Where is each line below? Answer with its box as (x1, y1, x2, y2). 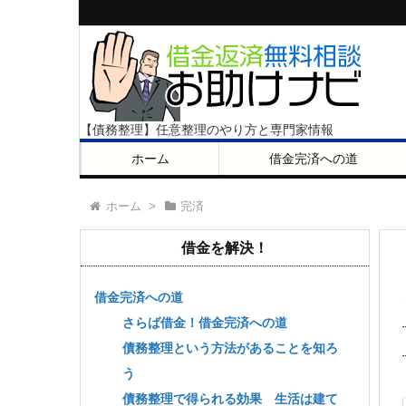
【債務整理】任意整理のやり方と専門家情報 (80, 122, 333, 137)
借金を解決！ (181, 240, 268, 256)
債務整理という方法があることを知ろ (122, 341, 338, 355)
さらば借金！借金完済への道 (122, 315, 287, 330)
